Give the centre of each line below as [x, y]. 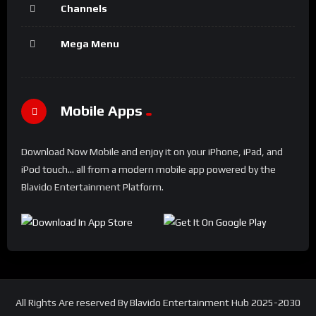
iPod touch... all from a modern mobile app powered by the [148, 169]
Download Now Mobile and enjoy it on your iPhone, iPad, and [152, 151]
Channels [84, 8]
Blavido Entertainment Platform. [92, 187]
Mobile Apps [102, 111]
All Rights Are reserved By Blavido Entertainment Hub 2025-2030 [158, 302]
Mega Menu [90, 43]
